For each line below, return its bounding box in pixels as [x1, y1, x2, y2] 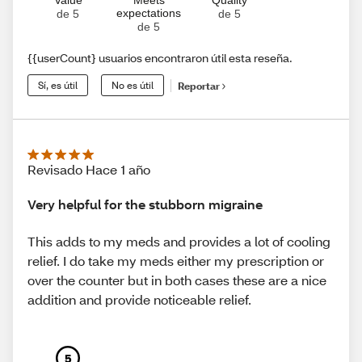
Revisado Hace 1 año [27, 161, 150, 179]
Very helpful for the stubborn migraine [27, 196, 263, 213]
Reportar [178, 79, 220, 92]
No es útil [112, 79, 154, 92]
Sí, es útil [38, 79, 78, 92]
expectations [116, 6, 181, 20]
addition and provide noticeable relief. [27, 290, 251, 308]
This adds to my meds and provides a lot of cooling [27, 232, 330, 250]
